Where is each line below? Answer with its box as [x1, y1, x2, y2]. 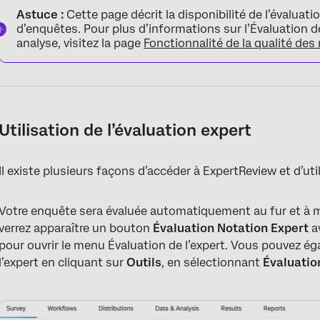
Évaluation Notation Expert [153, 221, 309, 235]
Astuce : [16, 8, 64, 21]
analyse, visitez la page [16, 36, 144, 50]
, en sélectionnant [161, 256, 264, 269]
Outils [126, 256, 162, 269]
